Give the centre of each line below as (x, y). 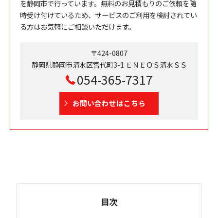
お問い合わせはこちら (109, 103)
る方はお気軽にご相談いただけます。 (78, 26)
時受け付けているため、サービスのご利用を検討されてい (109, 15)
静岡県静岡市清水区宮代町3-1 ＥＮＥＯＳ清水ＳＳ (109, 64)
